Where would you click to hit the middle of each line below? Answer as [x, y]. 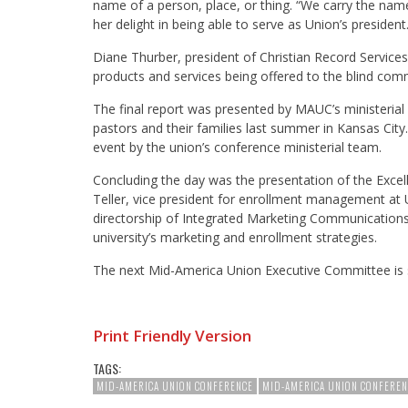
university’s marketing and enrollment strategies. [237, 237]
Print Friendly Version [172, 335]
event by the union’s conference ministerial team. [239, 147]
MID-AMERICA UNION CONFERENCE [175, 386]
